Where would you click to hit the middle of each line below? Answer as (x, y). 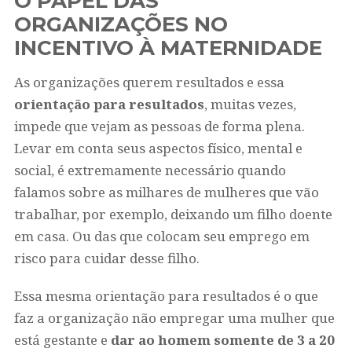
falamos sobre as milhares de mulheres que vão (166, 192)
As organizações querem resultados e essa (149, 82)
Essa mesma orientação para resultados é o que (166, 296)
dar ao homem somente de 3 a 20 (222, 340)
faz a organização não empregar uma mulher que (174, 318)
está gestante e (62, 340)
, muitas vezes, (250, 104)
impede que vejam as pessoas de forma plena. (159, 126)
